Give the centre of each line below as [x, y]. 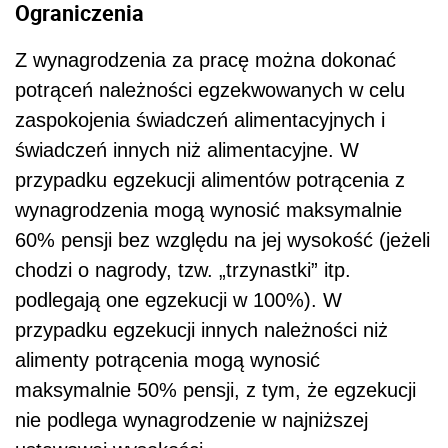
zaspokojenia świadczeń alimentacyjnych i [200, 119]
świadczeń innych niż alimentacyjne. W [187, 149]
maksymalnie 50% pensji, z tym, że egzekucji [215, 389]
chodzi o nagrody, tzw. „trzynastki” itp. [183, 269]
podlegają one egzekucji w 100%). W [178, 299]
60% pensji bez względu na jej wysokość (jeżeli [222, 239]
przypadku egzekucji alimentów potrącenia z [210, 179]
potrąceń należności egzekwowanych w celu [210, 89]
